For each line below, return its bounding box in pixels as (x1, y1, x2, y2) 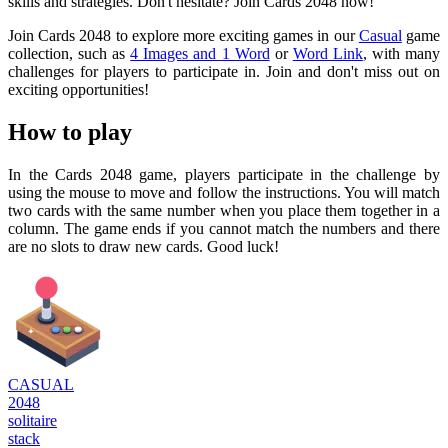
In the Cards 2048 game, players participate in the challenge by (8, 165, 440, 183)
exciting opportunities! (8, 81, 149, 99)
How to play (8, 119, 132, 146)
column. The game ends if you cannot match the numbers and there (8, 219, 440, 237)
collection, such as (8, 45, 131, 63)
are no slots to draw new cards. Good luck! (8, 237, 279, 255)
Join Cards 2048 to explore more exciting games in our (8, 27, 359, 45)
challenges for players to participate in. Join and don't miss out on (8, 63, 440, 81)
